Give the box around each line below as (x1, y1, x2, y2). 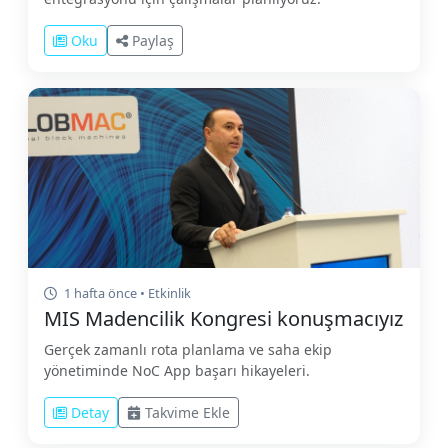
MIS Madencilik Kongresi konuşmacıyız (44, 304, 403, 332)
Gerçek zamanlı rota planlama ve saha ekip (44, 339, 332, 359)
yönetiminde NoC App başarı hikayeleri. (44, 360, 310, 380)
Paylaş (132, 30, 174, 50)
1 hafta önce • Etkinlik (61, 283, 191, 302)
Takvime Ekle (145, 402, 230, 422)
